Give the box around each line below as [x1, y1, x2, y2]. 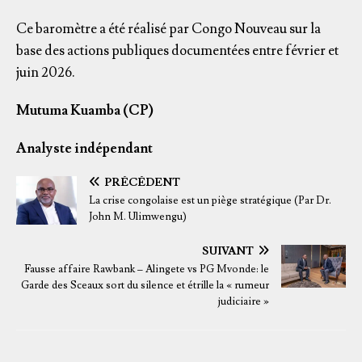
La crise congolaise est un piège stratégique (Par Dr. [89, 193, 331, 207]
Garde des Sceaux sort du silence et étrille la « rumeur [21, 278, 269, 292]
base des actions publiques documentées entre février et [16, 41, 339, 60]
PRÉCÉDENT [104, 175, 180, 190]
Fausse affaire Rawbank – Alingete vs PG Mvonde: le [24, 262, 269, 276]
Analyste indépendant [16, 139, 153, 158]
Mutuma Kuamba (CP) [16, 101, 154, 120]
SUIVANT [202, 243, 254, 259]
